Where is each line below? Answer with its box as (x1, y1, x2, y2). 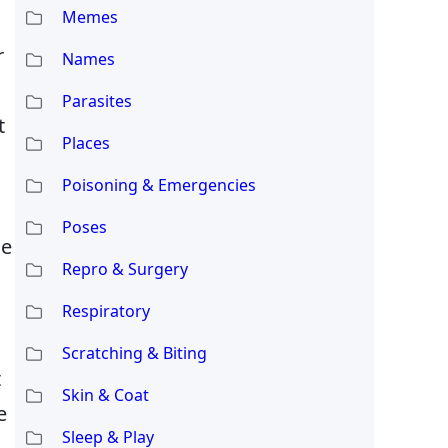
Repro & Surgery (61, 257, 188, 280)
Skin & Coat (61, 383, 149, 406)
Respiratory (61, 299, 150, 322)
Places (61, 131, 110, 154)
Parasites (61, 89, 132, 112)
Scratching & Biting (61, 341, 207, 364)
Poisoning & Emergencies (61, 173, 256, 196)
